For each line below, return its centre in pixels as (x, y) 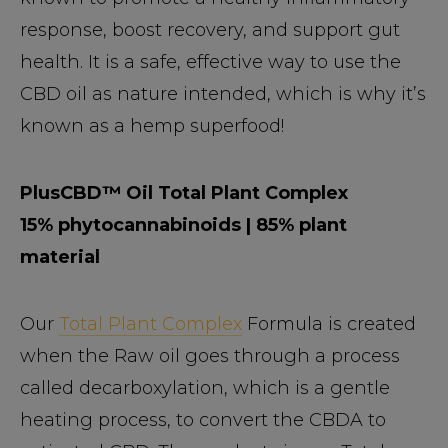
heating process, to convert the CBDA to (203, 419)
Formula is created (329, 323)
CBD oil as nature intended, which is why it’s (223, 93)
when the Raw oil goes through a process (210, 355)
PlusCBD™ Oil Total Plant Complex (184, 192)
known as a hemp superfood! (152, 125)
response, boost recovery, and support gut (210, 29)
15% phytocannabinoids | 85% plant (183, 224)
